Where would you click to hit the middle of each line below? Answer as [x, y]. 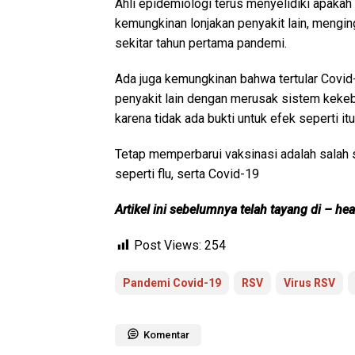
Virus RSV [309, 283]
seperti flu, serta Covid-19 [187, 174]
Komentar [166, 335]
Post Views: [168, 246]
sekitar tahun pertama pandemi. [201, 44]
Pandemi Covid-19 [172, 283]
